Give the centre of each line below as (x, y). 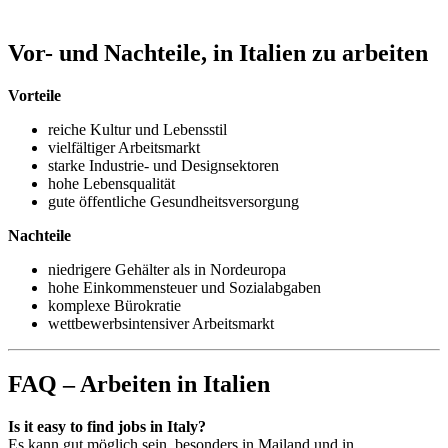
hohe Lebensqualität (111, 183)
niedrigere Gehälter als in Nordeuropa (167, 269)
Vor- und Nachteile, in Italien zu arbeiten (218, 52)
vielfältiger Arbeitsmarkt (124, 147)
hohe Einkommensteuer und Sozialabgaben (184, 287)
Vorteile (34, 95)
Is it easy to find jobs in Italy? (107, 426)
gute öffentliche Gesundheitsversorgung (173, 201)
